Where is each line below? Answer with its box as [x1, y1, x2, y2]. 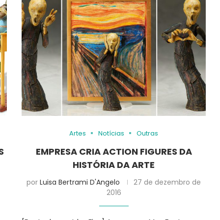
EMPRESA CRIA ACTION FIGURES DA [35, 145, 192, 158]
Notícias [98, 128, 125, 138]
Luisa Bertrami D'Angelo [40, 177, 120, 187]
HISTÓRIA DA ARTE [73, 158, 155, 171]
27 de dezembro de [134, 177, 201, 187]
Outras [137, 128, 159, 138]
